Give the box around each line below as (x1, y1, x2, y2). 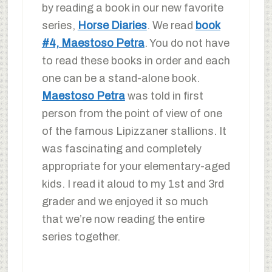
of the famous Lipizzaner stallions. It (41, 125, 226, 138)
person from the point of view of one (41, 107, 222, 120)
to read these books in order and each (41, 55, 230, 67)
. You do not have (144, 37, 229, 50)
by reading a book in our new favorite (41, 2, 223, 15)
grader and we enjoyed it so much (41, 195, 208, 208)
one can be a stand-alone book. (41, 72, 200, 85)
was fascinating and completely (41, 143, 202, 155)
